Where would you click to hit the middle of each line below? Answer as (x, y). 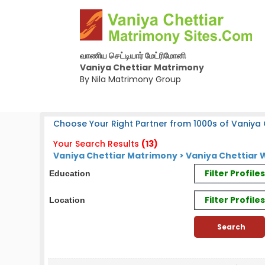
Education (70, 173)
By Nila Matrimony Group (130, 79)
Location (67, 200)
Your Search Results (96, 144)
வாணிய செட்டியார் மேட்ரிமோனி (132, 56)
